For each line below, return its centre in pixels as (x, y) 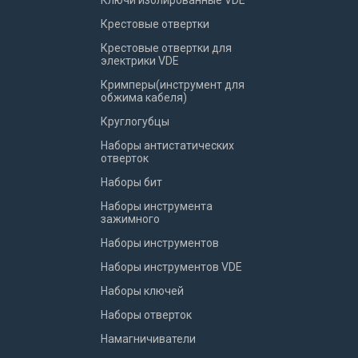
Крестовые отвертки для (166, 48)
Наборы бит (131, 182)
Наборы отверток (146, 315)
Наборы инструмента (157, 206)
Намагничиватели (148, 339)
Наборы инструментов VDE (171, 267)
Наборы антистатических (167, 145)
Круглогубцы (135, 121)
